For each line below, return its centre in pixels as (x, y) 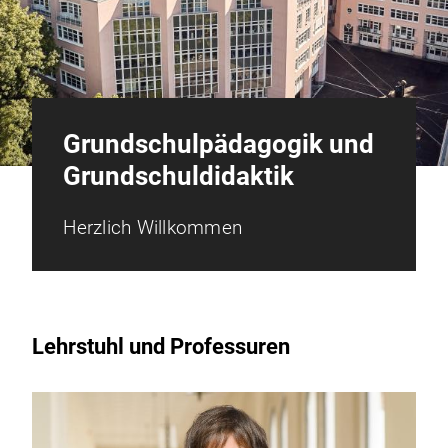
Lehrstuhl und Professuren (161, 347)
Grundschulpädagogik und (219, 144)
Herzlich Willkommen (152, 228)
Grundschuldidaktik (179, 176)
